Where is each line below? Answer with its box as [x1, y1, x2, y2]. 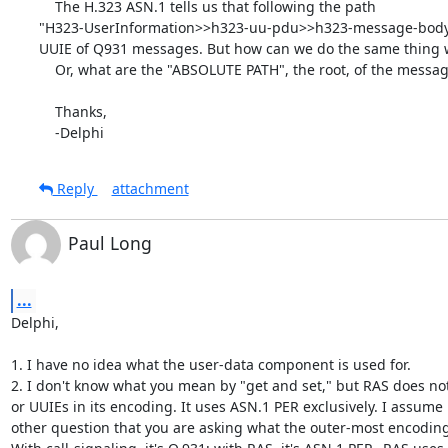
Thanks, [38, 101, 55, 121]
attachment [111, 178, 189, 198]
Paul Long [67, 230, 152, 255]
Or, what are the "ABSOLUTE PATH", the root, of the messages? [38, 59, 55, 79]
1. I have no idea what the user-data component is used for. [10, 354, 411, 374]
